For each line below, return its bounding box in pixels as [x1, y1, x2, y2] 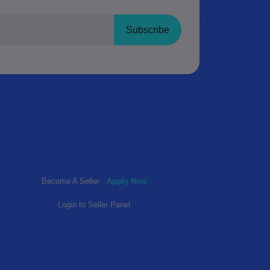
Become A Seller [41, 177, 102, 186]
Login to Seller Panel [58, 200, 130, 210]
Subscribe [126, 24, 169, 35]
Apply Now [106, 177, 147, 186]
